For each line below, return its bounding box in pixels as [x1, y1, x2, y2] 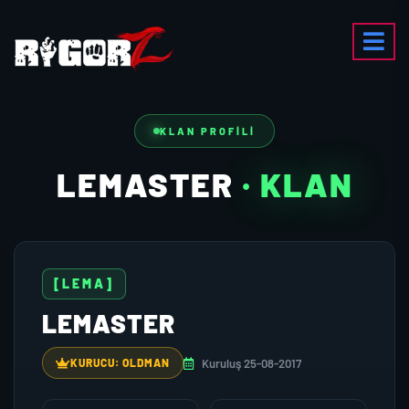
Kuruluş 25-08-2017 [199, 355, 301, 371]
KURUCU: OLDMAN [70, 356, 170, 369]
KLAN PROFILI [160, 125, 256, 137]
